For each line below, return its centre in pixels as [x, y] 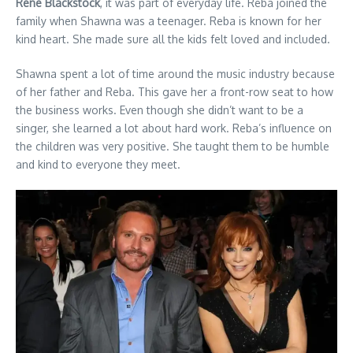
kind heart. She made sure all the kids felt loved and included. [173, 39]
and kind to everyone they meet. [98, 164]
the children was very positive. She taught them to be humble [173, 146]
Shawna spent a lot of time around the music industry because [175, 73]
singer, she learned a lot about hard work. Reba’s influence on [174, 128]
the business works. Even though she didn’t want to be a [160, 110]
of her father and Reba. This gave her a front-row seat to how [175, 91]
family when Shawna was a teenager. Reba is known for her [169, 20]
